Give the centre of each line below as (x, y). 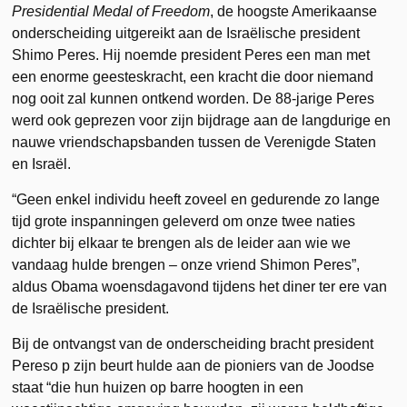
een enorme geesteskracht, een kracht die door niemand (193, 76)
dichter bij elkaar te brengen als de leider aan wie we (182, 243)
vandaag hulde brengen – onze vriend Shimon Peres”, (186, 264)
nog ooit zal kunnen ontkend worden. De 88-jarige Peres (194, 98)
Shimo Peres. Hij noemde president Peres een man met (191, 55)
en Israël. (42, 164)
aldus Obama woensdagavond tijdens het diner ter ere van (200, 286)
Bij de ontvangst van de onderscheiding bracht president (193, 343)
